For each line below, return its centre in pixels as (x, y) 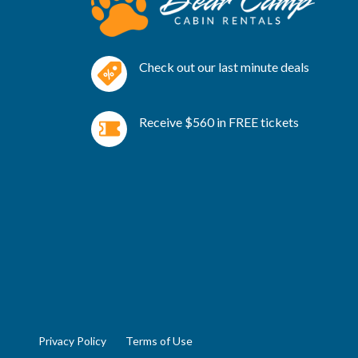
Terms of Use (159, 341)
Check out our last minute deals (224, 67)
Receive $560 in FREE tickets (219, 122)
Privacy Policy (72, 341)
